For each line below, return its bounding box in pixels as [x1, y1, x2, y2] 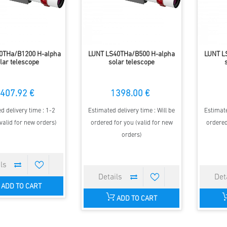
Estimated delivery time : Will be [88, 107, 175, 115]
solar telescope [108, 59, 155, 67]
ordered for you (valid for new [90, 120, 173, 127]
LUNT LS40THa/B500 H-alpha [88, 51, 175, 59]
